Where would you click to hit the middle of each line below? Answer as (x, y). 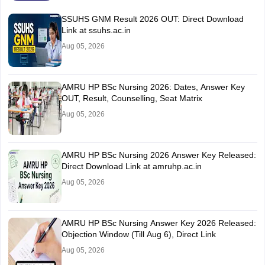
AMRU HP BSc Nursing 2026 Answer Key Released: (159, 155)
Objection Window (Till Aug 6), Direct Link (138, 235)
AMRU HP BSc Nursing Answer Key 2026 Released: (159, 223)
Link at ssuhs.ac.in (96, 30)
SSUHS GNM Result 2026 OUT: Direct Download (152, 19)
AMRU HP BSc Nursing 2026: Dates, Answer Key (153, 87)
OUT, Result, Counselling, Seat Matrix (132, 98)
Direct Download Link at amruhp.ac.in (131, 167)
